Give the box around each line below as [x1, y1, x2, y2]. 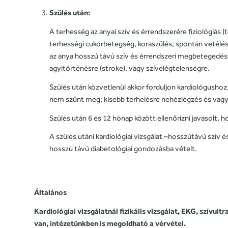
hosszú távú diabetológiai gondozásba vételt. [49, 144, 197, 153]
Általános [34, 188, 67, 196]
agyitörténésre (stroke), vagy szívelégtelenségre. [49, 64, 210, 72]
